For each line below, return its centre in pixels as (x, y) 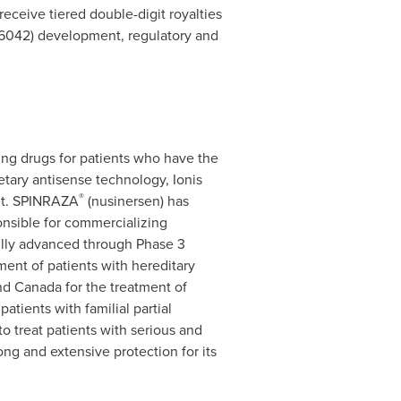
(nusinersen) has (136, 200)
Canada (38, 286)
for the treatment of (124, 286)
